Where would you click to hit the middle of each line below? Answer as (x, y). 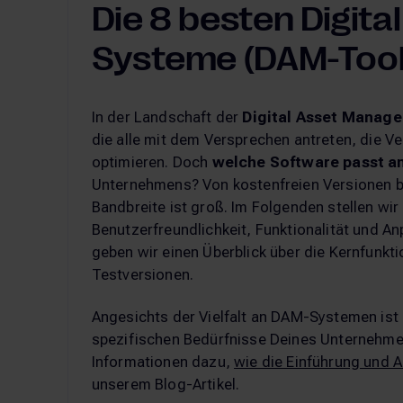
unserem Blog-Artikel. (166, 385)
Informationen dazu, (163, 362)
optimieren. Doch (152, 161)
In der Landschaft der (167, 116)
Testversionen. (143, 274)
